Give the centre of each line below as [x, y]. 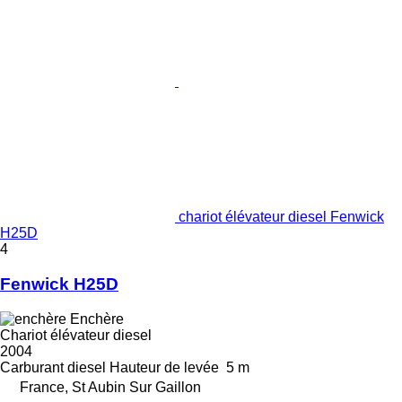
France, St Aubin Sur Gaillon [110, 387]
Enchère [97, 319]
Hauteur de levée [164, 367]
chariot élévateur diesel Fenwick [281, 217]
